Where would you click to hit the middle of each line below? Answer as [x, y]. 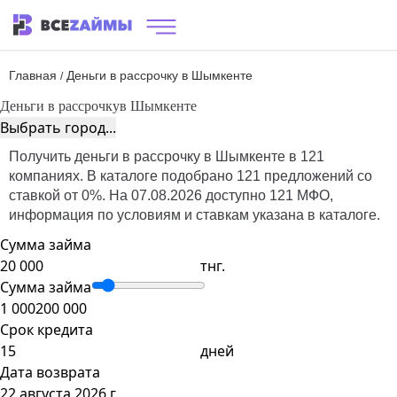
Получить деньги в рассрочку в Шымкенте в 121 [167, 156]
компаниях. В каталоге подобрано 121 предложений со [191, 176]
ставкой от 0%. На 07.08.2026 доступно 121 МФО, [171, 195]
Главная [33, 75]
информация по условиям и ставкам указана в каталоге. [195, 215]
